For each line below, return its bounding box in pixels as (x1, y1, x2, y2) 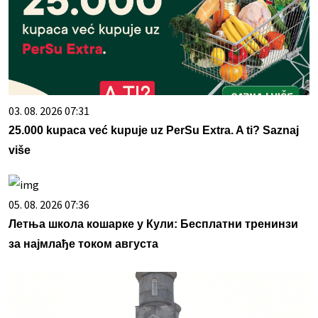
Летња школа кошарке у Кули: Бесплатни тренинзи (9, 217, 298, 230)
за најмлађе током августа (9, 237, 158, 250)
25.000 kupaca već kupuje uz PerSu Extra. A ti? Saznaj (9, 124, 299, 136)
